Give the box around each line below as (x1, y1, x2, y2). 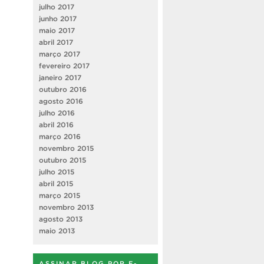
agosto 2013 (39, 214, 82, 223)
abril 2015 (39, 179, 73, 187)
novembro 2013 (39, 203, 94, 211)
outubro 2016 (39, 85, 87, 93)
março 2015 (39, 191, 80, 199)
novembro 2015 (39, 144, 94, 152)
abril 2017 (39, 38, 73, 46)
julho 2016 (39, 108, 75, 117)
